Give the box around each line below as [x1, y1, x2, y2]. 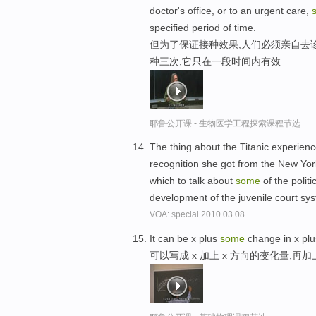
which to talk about [150, 175, 236, 187]
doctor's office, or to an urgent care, [150, 4, 312, 16]
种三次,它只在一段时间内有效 [150, 55, 281, 67]
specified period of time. [150, 21, 256, 33]
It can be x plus [150, 233, 220, 245]
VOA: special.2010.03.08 [150, 209, 245, 220]
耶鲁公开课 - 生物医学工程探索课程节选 [150, 118, 300, 128]
